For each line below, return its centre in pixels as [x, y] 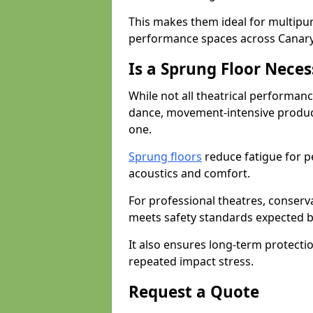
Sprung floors [165, 156]
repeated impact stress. [191, 261]
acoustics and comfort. [189, 173]
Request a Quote [194, 292]
